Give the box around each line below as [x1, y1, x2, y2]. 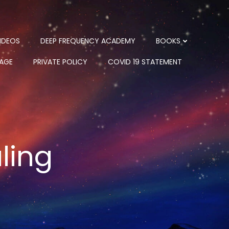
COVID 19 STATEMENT [107, 57, 182, 67]
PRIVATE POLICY [33, 57, 87, 67]
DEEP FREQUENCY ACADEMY [40, 36, 135, 46]
